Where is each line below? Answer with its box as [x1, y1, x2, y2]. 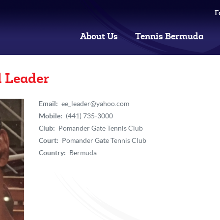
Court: [38, 137, 58, 144]
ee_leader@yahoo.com [61, 100, 129, 108]
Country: [38, 149, 66, 157]
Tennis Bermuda [135, 31, 204, 42]
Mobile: [38, 112, 62, 120]
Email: [38, 100, 58, 108]
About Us [80, 31, 118, 42]
